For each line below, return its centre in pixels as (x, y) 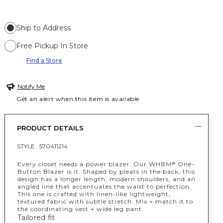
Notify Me (31, 86)
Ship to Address (44, 28)
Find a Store (44, 60)
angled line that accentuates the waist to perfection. (105, 186)
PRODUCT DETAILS (50, 128)
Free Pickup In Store (52, 46)
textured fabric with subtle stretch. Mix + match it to (105, 201)
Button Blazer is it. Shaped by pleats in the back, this (106, 171)
